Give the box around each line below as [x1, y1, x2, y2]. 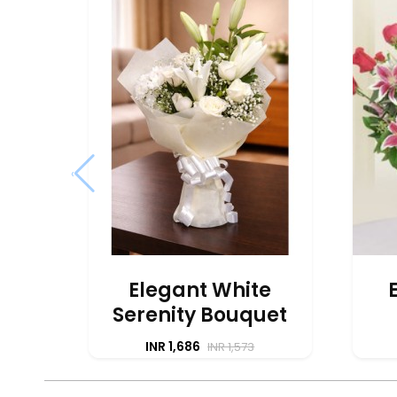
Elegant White [128, 276, 272, 304]
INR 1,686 [145, 337, 204, 355]
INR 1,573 [207, 338, 255, 355]
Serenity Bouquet [113, 300, 288, 329]
